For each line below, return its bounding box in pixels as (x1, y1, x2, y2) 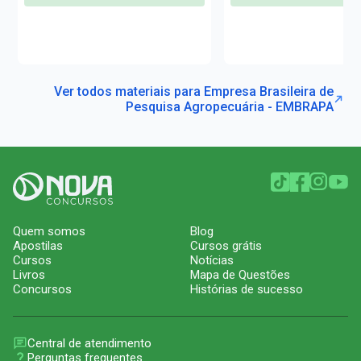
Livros (13, 267, 45, 282)
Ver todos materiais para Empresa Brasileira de (53, 83, 334, 99)
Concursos (13, 281, 72, 297)
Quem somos (13, 223, 85, 239)
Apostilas (13, 238, 63, 253)
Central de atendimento (27, 335, 151, 351)
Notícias (190, 252, 234, 268)
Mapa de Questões (190, 267, 290, 282)
